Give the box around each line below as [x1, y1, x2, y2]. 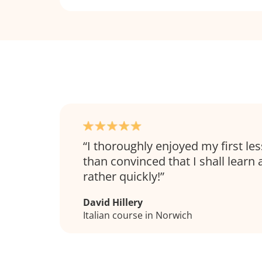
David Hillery [83, 195, 143, 209]
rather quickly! [83, 168, 160, 184]
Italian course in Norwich [83, 208, 192, 222]
